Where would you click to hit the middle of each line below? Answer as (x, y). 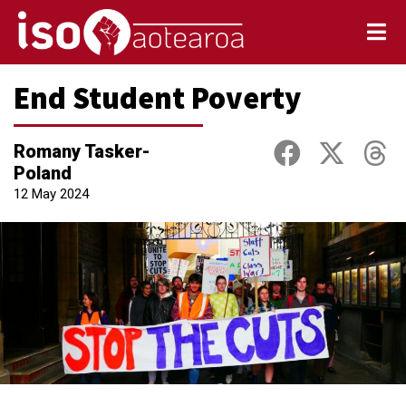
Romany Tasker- (82, 151)
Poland (43, 173)
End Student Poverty (157, 97)
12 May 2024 (51, 193)
